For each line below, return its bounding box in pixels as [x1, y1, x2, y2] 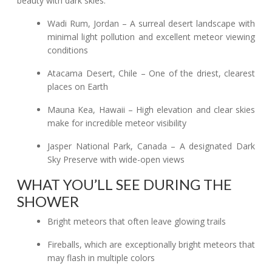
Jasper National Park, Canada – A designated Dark [47, 140, 255, 152]
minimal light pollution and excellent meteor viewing [47, 31, 255, 42]
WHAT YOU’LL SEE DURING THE [17, 175, 232, 193]
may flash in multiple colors [47, 252, 155, 263]
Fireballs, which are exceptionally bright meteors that [47, 239, 255, 250]
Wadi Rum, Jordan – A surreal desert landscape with [47, 18, 255, 29]
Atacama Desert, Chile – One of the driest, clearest [47, 67, 255, 79]
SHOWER [17, 192, 79, 210]
